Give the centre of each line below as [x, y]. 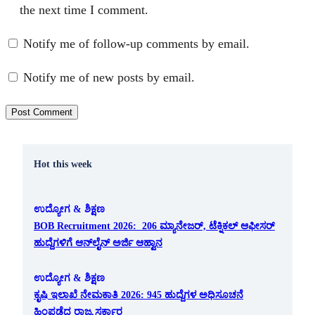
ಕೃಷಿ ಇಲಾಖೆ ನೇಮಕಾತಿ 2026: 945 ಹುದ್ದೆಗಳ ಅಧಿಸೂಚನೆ [139, 294]
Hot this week [63, 163]
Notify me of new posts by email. [109, 77]
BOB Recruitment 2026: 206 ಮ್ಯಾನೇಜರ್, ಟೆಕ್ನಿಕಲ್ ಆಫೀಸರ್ [154, 226]
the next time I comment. [84, 9]
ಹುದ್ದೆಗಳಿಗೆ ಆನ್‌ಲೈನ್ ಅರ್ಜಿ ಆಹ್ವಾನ [98, 243]
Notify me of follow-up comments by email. [136, 43]
